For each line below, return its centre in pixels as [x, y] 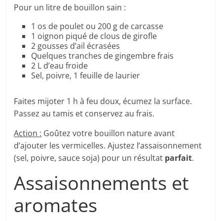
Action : [28, 133]
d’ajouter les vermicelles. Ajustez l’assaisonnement [108, 146]
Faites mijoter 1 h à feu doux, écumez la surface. [103, 101]
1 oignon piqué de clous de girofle [94, 36]
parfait [179, 158]
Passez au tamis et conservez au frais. [84, 114]
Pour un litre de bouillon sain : [70, 8]
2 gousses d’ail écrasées [76, 46]
